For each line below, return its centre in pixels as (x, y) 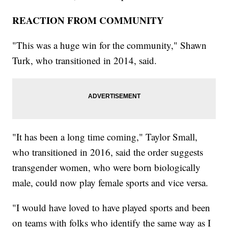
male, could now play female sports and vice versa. (110, 182)
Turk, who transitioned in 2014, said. (85, 60)
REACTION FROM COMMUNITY (88, 20)
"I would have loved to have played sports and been (111, 207)
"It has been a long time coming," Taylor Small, (105, 136)
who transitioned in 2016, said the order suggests (108, 152)
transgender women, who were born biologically (107, 167)
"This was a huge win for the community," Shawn (110, 45)
